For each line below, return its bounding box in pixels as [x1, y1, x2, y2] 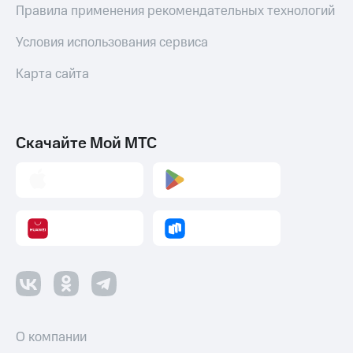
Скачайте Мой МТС [16, 132, 157, 154]
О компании [16, 328, 87, 347]
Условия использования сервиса [16, 32, 208, 52]
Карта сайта [16, 64, 89, 84]
